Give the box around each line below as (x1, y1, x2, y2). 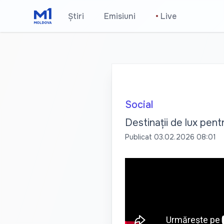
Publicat (124, 132, 152, 141)
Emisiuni (104, 11, 136, 21)
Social (124, 98, 153, 111)
